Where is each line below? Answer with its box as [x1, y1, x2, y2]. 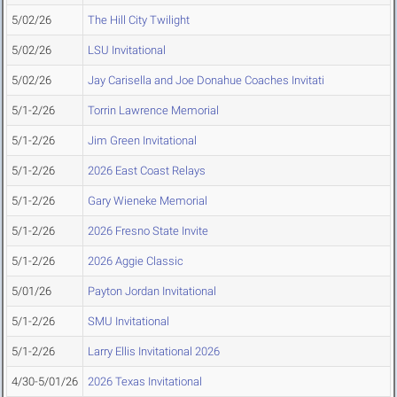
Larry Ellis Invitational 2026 [88, 345, 220, 358]
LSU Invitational [88, 43, 166, 57]
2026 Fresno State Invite [88, 224, 208, 237]
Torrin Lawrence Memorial [88, 104, 219, 117]
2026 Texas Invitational [88, 375, 202, 388]
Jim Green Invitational [88, 134, 197, 147]
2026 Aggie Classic [88, 254, 183, 268]
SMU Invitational [88, 315, 169, 328]
